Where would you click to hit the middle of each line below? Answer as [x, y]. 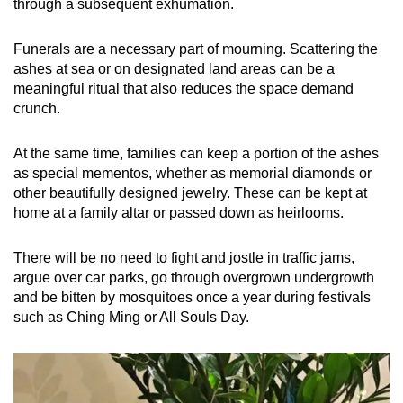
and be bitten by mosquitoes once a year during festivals [192, 298]
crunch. [37, 109]
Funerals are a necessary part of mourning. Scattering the [196, 49]
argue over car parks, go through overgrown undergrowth [194, 278]
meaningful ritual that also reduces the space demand [184, 89]
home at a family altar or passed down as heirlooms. [180, 213]
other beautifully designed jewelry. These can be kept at [190, 193]
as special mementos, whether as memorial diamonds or [193, 174]
